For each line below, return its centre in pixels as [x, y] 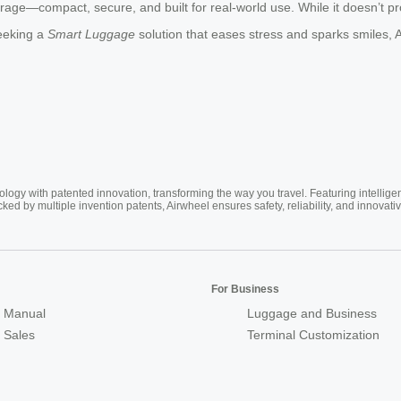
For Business [245, 290]
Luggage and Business [312, 314]
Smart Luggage [91, 34]
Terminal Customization [313, 335]
